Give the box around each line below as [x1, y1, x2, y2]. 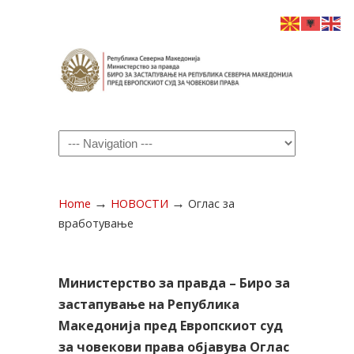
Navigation [58, 133, 106, 152]
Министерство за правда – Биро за [58, 274, 290, 292]
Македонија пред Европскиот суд [58, 317, 283, 334]
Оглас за [188, 196, 235, 211]
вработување [58, 216, 134, 231]
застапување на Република [58, 296, 239, 313]
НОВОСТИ [111, 196, 168, 211]
